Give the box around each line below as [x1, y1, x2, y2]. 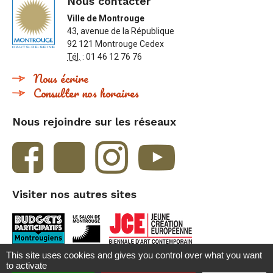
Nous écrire [34, 69, 88, 88]
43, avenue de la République [67, 26, 174, 37]
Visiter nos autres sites [12, 188, 136, 201]
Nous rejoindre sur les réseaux [12, 115, 176, 129]
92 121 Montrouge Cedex [67, 39, 164, 49]
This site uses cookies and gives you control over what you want [6, 250, 262, 260]
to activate [6, 260, 47, 271]
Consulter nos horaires [34, 83, 139, 103]
